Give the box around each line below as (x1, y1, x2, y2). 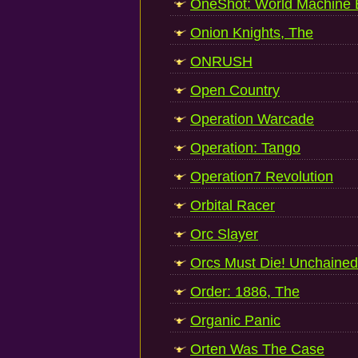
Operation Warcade (190, 111, 314, 127)
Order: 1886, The (190, 284, 300, 300)
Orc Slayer (190, 226, 258, 242)
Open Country (190, 82, 280, 98)
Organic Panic (190, 312, 280, 328)
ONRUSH (190, 54, 253, 70)
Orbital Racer (190, 197, 275, 213)
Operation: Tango (190, 140, 300, 156)
